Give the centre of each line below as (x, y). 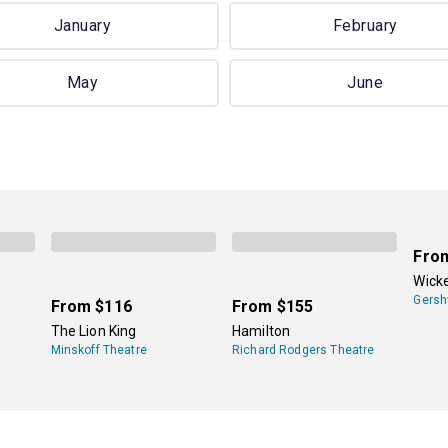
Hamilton (261, 330)
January (83, 26)
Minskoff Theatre (98, 349)
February (365, 26)
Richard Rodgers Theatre (303, 349)
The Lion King (93, 330)
